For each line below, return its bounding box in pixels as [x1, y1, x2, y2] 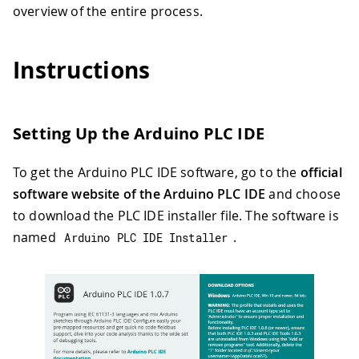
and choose [265, 185, 341, 203]
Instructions [13, 54, 151, 86]
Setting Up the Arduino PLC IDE [13, 123, 264, 144]
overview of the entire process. [13, 2, 203, 20]
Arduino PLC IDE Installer [64, 230, 228, 245]
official [300, 163, 342, 181]
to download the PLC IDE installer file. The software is [13, 207, 339, 224]
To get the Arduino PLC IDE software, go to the [13, 163, 301, 181]
